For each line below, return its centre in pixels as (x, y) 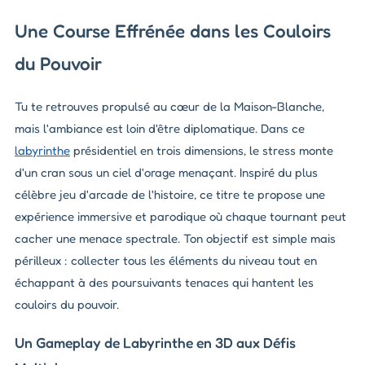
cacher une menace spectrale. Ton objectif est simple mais (175, 239)
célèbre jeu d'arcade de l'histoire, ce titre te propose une (170, 195)
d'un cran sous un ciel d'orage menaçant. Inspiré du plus (166, 173)
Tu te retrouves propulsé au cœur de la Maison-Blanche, (169, 107)
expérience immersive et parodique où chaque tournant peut (180, 217)
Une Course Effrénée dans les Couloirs (173, 31)
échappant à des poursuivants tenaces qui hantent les (164, 283)
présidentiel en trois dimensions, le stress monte (202, 151)
